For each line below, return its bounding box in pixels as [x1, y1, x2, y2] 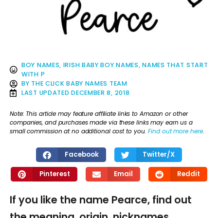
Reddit [177, 169, 200, 179]
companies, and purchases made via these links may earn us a [10, 118, 193, 127]
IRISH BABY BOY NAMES [63, 61, 139, 70]
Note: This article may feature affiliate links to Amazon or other [10, 109, 188, 118]
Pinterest [39, 169, 70, 179]
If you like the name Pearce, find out [10, 193, 192, 207]
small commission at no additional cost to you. [10, 127, 148, 135]
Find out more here [148, 127, 203, 135]
